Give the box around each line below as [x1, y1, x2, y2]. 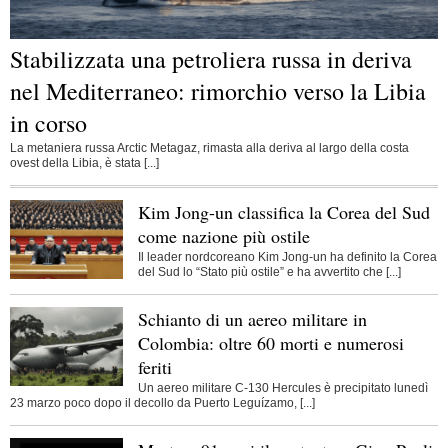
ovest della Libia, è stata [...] [10, 156, 159, 171]
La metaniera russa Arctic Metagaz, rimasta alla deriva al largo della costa [10, 141, 409, 156]
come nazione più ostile [137, 224, 310, 249]
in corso [10, 106, 87, 139]
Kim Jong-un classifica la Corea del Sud [137, 200, 430, 225]
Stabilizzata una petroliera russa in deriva [10, 42, 412, 75]
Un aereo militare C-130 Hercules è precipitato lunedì [137, 380, 428, 395]
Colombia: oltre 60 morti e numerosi [137, 331, 404, 356]
